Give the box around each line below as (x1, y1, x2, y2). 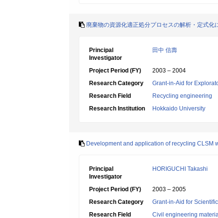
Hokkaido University (152, 105, 205, 112)
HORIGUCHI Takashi (152, 165, 208, 172)
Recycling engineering (152, 92, 212, 99)
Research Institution (89, 105, 145, 112)
